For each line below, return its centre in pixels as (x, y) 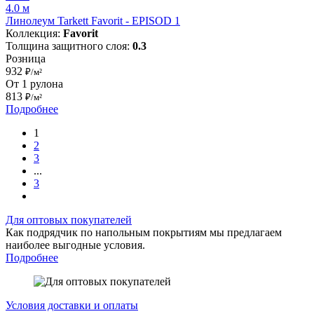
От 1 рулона (34, 83)
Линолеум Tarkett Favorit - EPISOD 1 (93, 20)
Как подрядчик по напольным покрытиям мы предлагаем (144, 232)
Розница (26, 58)
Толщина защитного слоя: (69, 46)
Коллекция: (34, 33)
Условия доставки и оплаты (72, 305)
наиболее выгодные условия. (75, 245)
